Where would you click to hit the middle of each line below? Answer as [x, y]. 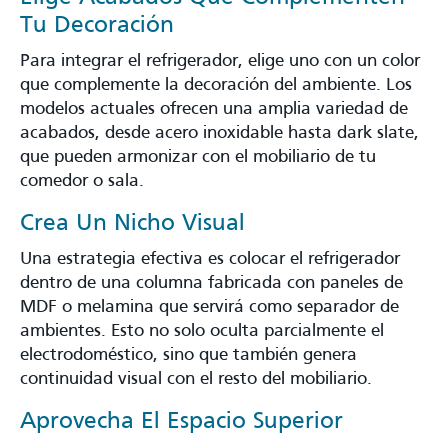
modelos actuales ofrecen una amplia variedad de [214, 109]
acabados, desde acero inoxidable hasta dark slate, [219, 133]
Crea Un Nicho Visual [132, 223]
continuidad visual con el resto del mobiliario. [196, 379]
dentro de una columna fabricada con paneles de [211, 283]
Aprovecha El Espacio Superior [181, 421]
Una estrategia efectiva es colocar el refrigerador [210, 259]
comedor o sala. [82, 181]
